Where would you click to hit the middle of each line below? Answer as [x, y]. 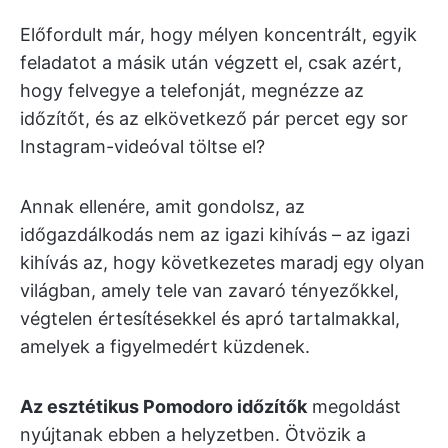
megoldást [354, 406]
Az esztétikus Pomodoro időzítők [163, 406]
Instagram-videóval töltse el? [142, 146]
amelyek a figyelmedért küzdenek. [165, 346]
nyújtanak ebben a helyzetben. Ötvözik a [193, 434]
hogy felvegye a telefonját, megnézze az [192, 90]
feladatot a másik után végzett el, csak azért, [211, 62]
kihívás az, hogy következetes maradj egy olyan [222, 262]
